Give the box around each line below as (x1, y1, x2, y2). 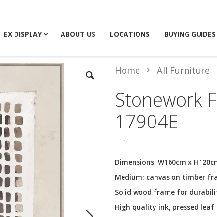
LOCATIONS (110, 30, 150, 39)
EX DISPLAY (4, 30, 42, 39)
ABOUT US (61, 30, 95, 39)
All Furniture (156, 64, 210, 77)
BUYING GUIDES (164, 30, 216, 39)
